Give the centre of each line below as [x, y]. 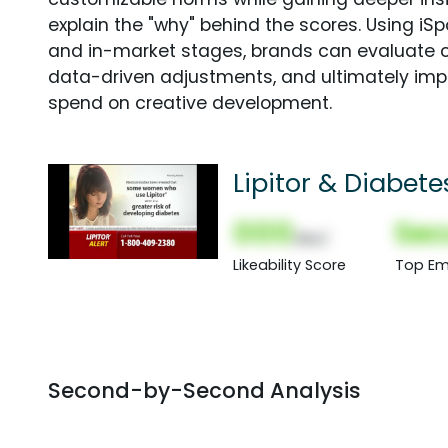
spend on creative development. [190, 102]
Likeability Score [289, 264]
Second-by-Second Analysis [204, 390]
